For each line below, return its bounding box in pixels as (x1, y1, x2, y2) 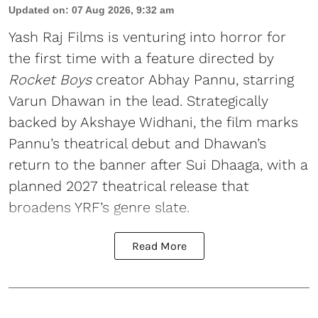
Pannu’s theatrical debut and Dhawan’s (9, 134, 266, 152)
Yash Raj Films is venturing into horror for (9, 28, 286, 45)
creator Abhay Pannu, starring (92, 70, 294, 88)
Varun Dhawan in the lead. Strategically (9, 92, 268, 109)
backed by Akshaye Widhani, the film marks (9, 113, 298, 131)
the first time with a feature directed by (9, 49, 274, 67)
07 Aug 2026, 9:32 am (72, 4, 174, 16)
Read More (131, 238, 187, 253)
